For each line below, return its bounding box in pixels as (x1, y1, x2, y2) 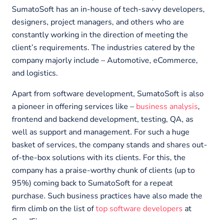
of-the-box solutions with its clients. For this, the (12, 152, 186, 163)
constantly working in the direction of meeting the (12, 29, 188, 40)
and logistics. (12, 67, 58, 79)
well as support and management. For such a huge (12, 126, 190, 137)
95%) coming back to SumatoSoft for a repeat (12, 177, 173, 189)
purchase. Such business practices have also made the (12, 190, 202, 201)
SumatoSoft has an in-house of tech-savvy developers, (12, 3, 205, 15)
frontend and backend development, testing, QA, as (12, 113, 193, 125)
